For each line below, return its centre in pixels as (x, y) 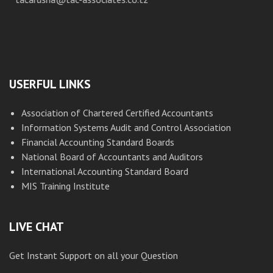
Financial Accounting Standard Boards (98, 142)
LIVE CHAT (37, 227)
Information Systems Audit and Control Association (126, 127)
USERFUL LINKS (50, 84)
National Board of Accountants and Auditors (112, 157)
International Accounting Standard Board (105, 171)
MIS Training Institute (66, 186)
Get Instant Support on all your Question (94, 255)
